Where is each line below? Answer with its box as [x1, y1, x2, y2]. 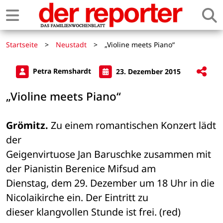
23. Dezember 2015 [114, 66, 181, 76]
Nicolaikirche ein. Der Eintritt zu [6, 191, 151, 205]
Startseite [6, 40, 38, 49]
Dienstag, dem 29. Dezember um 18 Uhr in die [6, 176, 215, 190]
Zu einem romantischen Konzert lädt [48, 118, 216, 132]
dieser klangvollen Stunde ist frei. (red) [6, 205, 181, 219]
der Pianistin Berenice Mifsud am [6, 162, 158, 176]
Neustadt [56, 40, 87, 49]
